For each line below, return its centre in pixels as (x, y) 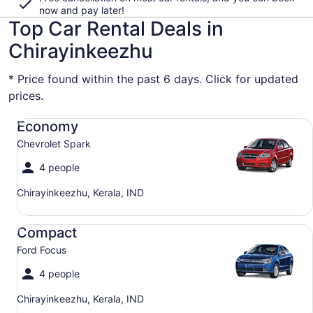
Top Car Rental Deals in (116, 29)
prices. (26, 96)
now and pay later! (82, 10)
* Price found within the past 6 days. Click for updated (153, 79)
